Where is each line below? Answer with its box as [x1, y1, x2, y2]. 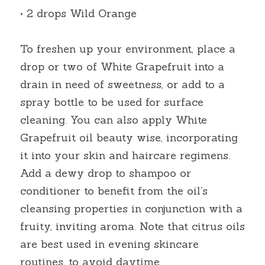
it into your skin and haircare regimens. [20, 148, 230, 162]
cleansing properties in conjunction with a [20, 202, 243, 215]
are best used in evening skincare [20, 237, 199, 251]
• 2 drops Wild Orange [20, 7, 137, 20]
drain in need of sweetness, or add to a [20, 77, 225, 91]
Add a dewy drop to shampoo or [20, 166, 191, 180]
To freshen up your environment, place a [20, 42, 235, 56]
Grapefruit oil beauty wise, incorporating [20, 131, 238, 144]
